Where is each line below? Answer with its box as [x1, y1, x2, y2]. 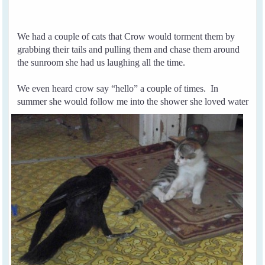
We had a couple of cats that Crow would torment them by [17, 31, 235, 41]
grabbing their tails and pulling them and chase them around [17, 44, 240, 54]
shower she [158, 96, 203, 106]
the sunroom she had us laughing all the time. [17, 57, 186, 67]
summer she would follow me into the [17, 96, 159, 106]
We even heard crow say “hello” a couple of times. [17, 83, 211, 93]
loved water [205, 96, 249, 106]
